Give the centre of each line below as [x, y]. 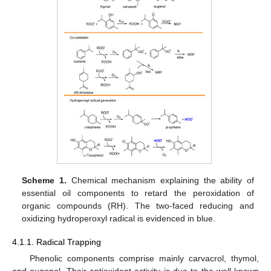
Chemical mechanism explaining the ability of [160, 181]
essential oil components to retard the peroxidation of [138, 193]
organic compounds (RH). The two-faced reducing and [138, 206]
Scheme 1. [44, 181]
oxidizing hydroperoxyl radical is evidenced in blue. [119, 219]
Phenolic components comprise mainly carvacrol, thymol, [144, 258]
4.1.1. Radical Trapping [57, 242]
